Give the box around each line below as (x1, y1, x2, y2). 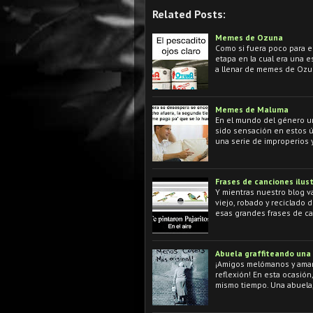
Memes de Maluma (215, 103, 289, 115)
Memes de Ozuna (215, 31, 283, 43)
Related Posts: (152, 6, 226, 21)
